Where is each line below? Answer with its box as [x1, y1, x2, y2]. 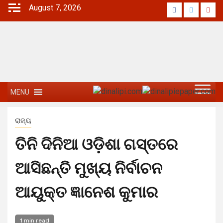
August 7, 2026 [29, 3, 81, 12]
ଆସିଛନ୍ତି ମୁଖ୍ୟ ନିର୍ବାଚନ [15, 159, 162, 178]
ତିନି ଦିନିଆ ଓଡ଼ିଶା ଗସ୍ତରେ [15, 135, 178, 154]
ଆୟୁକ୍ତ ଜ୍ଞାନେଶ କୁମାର [15, 183, 158, 202]
